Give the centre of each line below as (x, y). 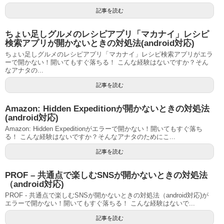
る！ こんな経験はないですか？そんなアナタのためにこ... (90, 136)
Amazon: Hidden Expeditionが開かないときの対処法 (107, 108)
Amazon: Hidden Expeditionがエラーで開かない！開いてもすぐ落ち (104, 128)
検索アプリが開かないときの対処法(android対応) (100, 43)
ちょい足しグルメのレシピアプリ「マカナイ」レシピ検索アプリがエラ (109, 54)
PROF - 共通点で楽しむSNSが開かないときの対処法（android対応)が (107, 195)
